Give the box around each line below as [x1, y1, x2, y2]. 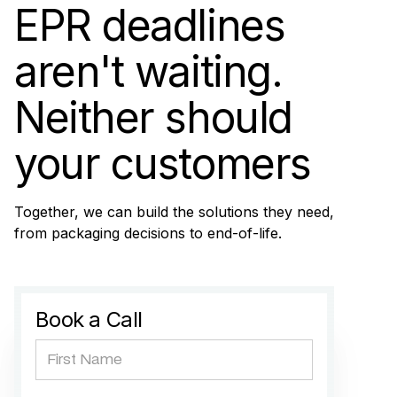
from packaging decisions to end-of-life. [14, 224, 282, 243]
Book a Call [35, 307, 143, 333]
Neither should [14, 91, 292, 144]
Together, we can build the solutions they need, [14, 203, 334, 222]
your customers [14, 137, 311, 191]
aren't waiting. [14, 45, 283, 98]
